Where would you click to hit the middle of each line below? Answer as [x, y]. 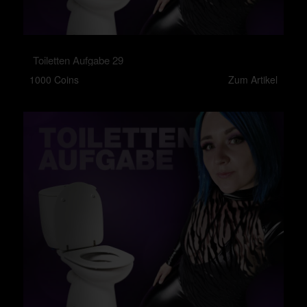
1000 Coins [54, 79]
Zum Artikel [253, 79]
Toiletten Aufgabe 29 [78, 60]
